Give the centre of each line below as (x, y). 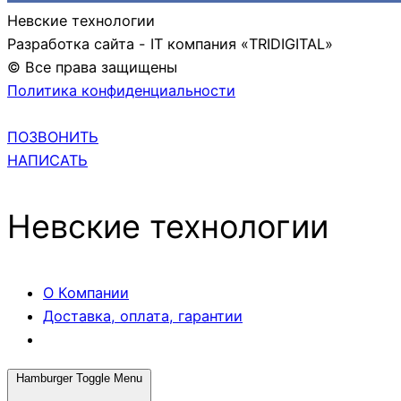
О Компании (86, 292)
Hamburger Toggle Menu (79, 378)
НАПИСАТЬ (47, 160)
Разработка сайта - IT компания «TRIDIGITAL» (170, 43)
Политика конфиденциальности (121, 90)
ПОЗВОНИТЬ (53, 137)
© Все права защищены (92, 67)
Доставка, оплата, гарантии (143, 316)
